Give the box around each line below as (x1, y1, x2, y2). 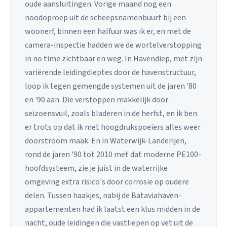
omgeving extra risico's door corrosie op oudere (25, 176, 189, 188)
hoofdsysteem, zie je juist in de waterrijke (25, 163, 168, 174)
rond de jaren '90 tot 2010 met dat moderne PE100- (25, 149, 201, 161)
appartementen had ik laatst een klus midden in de (25, 204, 200, 215)
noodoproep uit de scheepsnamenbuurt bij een (25, 12, 186, 24)
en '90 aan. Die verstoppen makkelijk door (25, 94, 168, 106)
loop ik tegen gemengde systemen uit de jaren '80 (25, 81, 197, 92)
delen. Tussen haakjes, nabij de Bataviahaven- (25, 190, 181, 202)
